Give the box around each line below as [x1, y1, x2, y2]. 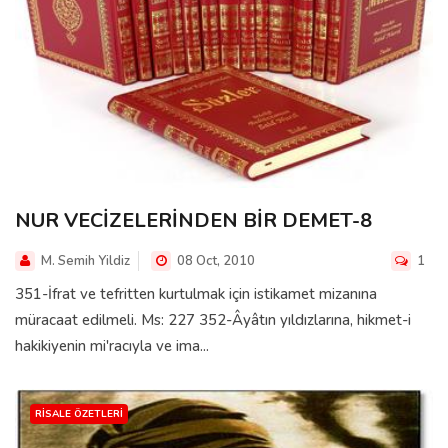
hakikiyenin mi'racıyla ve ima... [15, 335, 209, 356]
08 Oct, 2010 [174, 251, 255, 270]
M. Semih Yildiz [41, 251, 130, 270]
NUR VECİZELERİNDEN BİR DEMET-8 [15, 206, 372, 234]
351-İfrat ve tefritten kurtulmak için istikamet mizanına [15, 283, 377, 304]
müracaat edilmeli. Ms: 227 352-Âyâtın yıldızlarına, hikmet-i [15, 309, 411, 330]
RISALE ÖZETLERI [35, 406, 123, 421]
